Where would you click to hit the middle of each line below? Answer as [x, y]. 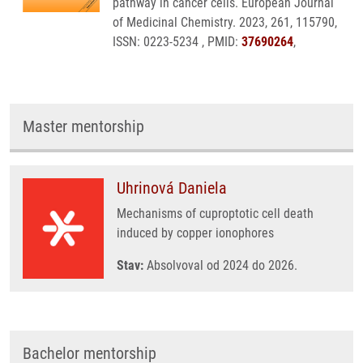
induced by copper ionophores [195, 233]
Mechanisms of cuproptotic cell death [215, 214]
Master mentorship [83, 126]
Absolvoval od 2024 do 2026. [220, 265]
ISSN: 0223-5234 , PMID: [177, 42]
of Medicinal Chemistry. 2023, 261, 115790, [225, 22]
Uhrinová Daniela [172, 188]
